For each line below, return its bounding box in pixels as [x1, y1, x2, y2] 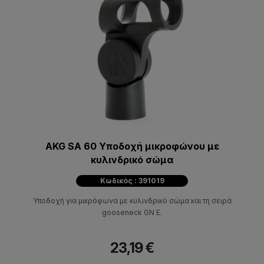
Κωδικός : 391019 [100, 176, 164, 185]
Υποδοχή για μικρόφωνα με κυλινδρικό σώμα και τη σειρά [32, 196, 232, 205]
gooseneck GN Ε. [102, 207, 162, 217]
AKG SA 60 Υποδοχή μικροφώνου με [45, 140, 219, 152]
